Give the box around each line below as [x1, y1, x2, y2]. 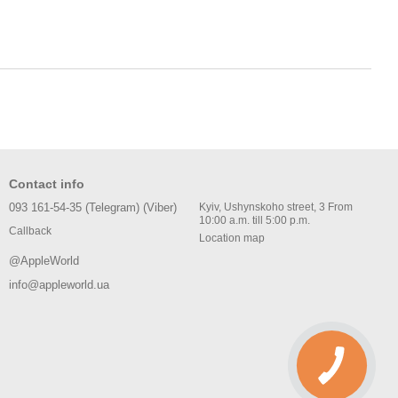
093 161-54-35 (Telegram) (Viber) [9, 201, 177, 214]
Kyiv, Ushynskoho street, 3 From [199, 201, 328, 213]
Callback [9, 225, 52, 238]
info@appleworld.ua [9, 278, 109, 292]
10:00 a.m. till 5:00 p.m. [199, 214, 310, 227]
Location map [199, 232, 265, 244]
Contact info [9, 177, 84, 191]
